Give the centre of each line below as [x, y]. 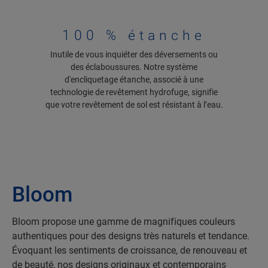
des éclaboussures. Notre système [134, 67]
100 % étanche [134, 36]
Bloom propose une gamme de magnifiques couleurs [124, 221]
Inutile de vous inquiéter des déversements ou [134, 55]
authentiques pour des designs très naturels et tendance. [131, 236]
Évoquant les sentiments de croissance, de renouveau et [130, 250]
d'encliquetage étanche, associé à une [134, 80]
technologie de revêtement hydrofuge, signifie [134, 92]
